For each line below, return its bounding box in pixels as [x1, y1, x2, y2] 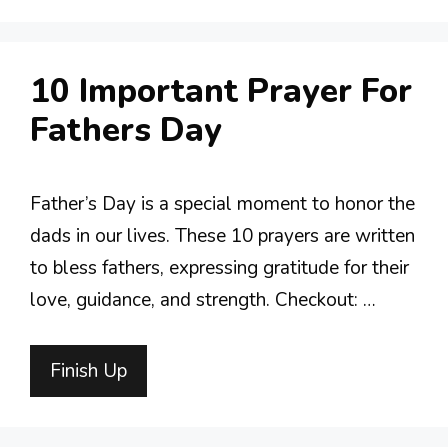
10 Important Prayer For [30, 69, 412, 114]
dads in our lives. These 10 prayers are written [30, 223, 415, 249]
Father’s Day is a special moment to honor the [30, 191, 415, 217]
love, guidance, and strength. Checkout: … [30, 287, 376, 313]
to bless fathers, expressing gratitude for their [30, 255, 409, 281]
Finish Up [50, 357, 127, 384]
